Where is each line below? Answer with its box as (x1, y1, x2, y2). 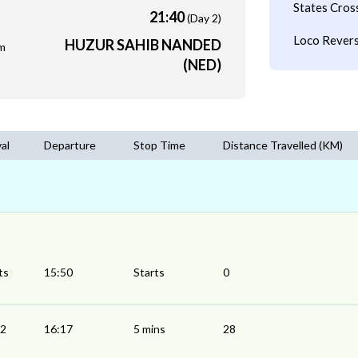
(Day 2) (186, 11, 221, 25)
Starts (133, 265, 165, 279)
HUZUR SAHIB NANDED (64, 36, 221, 54)
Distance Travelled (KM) (223, 138, 343, 152)
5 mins (133, 322, 165, 336)
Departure (44, 138, 96, 152)
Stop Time (133, 138, 185, 152)
